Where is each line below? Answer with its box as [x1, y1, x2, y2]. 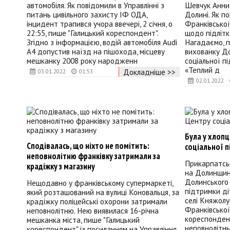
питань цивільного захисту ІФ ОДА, [27, 9, 147, 20]
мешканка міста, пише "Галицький [27, 215, 140, 225]
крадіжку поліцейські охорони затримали [27, 196, 167, 207]
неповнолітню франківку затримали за [27, 150, 160, 162]
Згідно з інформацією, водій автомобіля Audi [27, 37, 177, 48]
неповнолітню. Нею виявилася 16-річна [27, 205, 159, 216]
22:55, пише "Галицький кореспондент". [27, 28, 158, 39]
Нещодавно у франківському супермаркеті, [27, 178, 173, 188]
